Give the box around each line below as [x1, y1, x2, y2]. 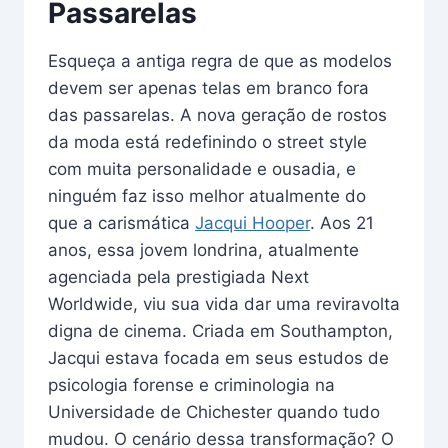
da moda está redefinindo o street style [48, 132, 367, 153]
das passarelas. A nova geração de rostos [48, 105, 387, 126]
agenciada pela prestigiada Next [48, 267, 309, 288]
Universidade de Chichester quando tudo [48, 402, 380, 423]
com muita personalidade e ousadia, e [48, 159, 356, 180]
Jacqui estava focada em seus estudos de [48, 348, 389, 369]
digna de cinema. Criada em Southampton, [48, 321, 393, 342]
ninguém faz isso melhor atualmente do [48, 186, 366, 207]
